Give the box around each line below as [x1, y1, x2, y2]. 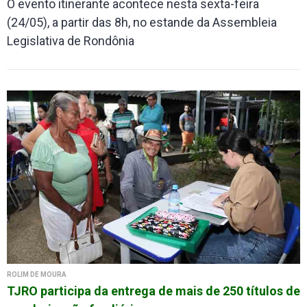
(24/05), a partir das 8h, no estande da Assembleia [7, 15, 277, 30]
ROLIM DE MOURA [7, 271, 66, 279]
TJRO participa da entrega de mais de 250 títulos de [7, 284, 300, 299]
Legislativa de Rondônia [7, 34, 134, 49]
